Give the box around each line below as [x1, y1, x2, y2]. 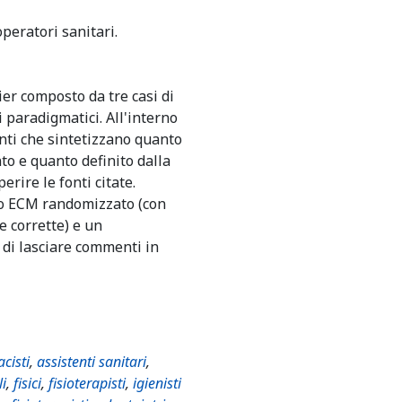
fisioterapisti [48, 373, 126, 393]
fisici [13, 373, 41, 393]
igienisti [133, 373, 181, 393]
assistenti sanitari [37, 352, 146, 371]
